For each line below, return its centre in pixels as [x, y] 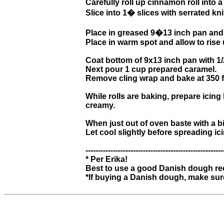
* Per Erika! [106, 159]
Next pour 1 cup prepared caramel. [151, 69]
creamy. [100, 105]
